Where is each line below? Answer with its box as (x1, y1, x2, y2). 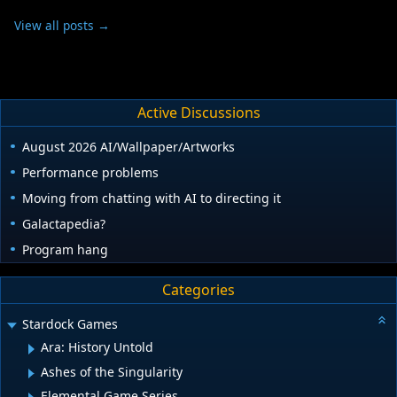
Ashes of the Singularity (41, 362, 183, 380)
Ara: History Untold (41, 339, 153, 356)
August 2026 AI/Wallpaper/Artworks (22, 137, 235, 155)
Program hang (22, 240, 108, 258)
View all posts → (14, 16, 110, 34)
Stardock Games (22, 315, 118, 332)
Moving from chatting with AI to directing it (22, 189, 281, 206)
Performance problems (22, 163, 159, 181)
